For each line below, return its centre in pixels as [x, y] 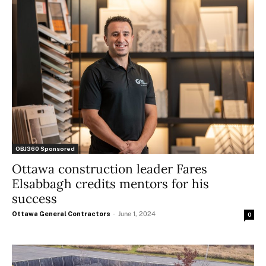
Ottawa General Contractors [61, 213]
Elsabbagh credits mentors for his [110, 183]
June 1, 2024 [137, 213]
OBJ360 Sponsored [45, 148]
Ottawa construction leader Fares [110, 169]
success [34, 198]
